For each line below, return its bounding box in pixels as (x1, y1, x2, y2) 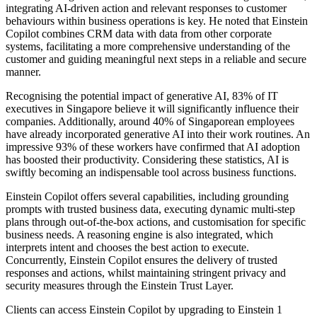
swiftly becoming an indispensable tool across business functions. (6, 166, 296, 179)
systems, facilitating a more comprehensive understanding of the (6, 40, 290, 53)
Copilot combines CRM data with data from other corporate (6, 28, 272, 40)
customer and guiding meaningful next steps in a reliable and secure (6, 53, 306, 66)
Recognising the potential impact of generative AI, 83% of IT (6, 90, 278, 103)
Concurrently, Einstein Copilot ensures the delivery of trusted (6, 254, 277, 267)
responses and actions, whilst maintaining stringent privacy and (6, 267, 286, 279)
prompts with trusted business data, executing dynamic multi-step (6, 203, 295, 216)
